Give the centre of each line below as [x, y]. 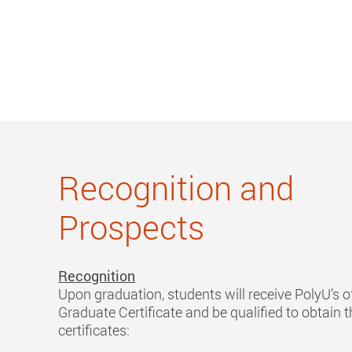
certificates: [94, 330]
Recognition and [176, 188]
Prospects [131, 227]
